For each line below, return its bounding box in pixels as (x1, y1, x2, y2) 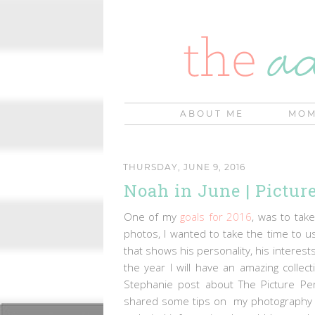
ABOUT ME (180, 108, 244, 119)
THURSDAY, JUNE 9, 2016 (123, 161, 245, 172)
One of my (124, 209, 181, 224)
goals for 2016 (180, 209, 252, 224)
